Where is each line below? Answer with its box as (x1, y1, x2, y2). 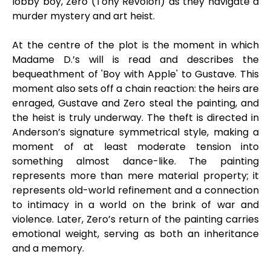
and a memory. (12, 241, 84, 255)
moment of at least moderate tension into (12, 140, 259, 154)
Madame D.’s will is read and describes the (12, 53, 259, 67)
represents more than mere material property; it (12, 169, 259, 183)
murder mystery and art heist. (12, 9, 155, 23)
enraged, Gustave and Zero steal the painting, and (12, 96, 259, 110)
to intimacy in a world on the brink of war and (12, 198, 259, 212)
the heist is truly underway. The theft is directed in (12, 111, 259, 125)
